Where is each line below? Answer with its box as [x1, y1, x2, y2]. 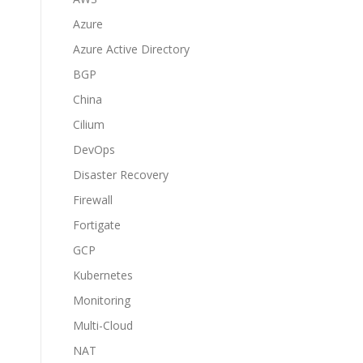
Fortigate [73, 216, 121, 233]
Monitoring [73, 292, 130, 308]
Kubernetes [73, 267, 133, 283]
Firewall [73, 191, 113, 207]
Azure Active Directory [73, 41, 190, 57]
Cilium [73, 116, 105, 132]
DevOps [73, 141, 115, 157]
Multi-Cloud [73, 317, 133, 333]
